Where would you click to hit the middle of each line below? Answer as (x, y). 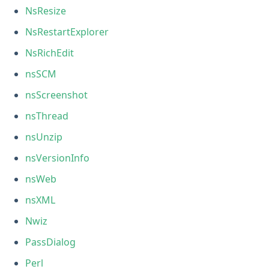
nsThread (47, 116)
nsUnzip (44, 137)
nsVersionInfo (58, 158)
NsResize (46, 11)
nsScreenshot (57, 95)
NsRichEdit (50, 53)
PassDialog (51, 242)
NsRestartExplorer (67, 32)
